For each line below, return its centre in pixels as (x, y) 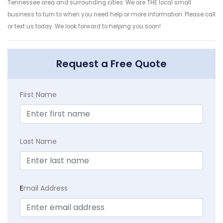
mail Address (46, 188)
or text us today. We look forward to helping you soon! (84, 27)
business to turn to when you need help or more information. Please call (111, 15)
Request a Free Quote (111, 64)
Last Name (38, 142)
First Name (38, 95)
